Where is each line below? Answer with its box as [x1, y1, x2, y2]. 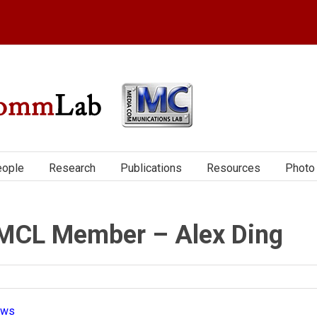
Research [49, 161, 96, 175]
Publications [120, 161, 182, 175]
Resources [207, 161, 260, 175]
